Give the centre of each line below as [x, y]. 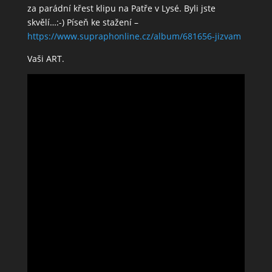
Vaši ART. [46, 59]
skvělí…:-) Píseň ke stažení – [83, 22]
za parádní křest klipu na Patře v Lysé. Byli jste [121, 8]
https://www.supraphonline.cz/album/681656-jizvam [134, 36]
